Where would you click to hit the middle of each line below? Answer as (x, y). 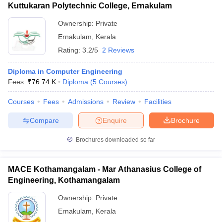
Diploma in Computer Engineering (65, 71)
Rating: (70, 50)
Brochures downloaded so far (115, 140)
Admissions (86, 102)
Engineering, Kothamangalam (64, 180)
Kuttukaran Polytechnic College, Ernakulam (90, 6)
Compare (44, 120)
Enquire (115, 120)
